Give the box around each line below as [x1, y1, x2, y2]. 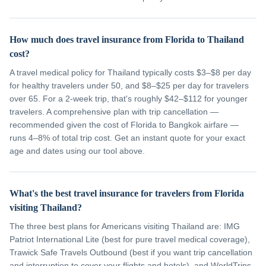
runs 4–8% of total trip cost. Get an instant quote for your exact [9, 133, 245, 142]
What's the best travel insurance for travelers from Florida [9, 188, 244, 198]
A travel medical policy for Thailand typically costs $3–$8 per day [9, 68, 251, 77]
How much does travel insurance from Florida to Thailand [9, 34, 244, 45]
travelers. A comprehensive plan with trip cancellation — [9, 107, 218, 116]
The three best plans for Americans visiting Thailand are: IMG [9, 221, 240, 231]
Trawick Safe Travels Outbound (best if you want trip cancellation [9, 248, 252, 257]
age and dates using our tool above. [9, 146, 145, 156]
